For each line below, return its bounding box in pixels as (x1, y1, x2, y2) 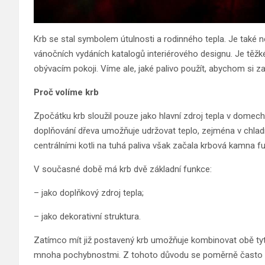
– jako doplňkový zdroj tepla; (34, 188, 144, 199)
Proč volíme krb (34, 87, 99, 98)
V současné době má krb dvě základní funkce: (34, 164, 212, 175)
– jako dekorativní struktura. (34, 211, 141, 222)
